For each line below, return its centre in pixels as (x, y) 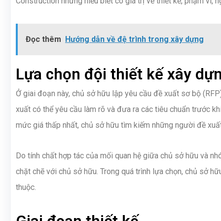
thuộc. (26, 187)
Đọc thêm (43, 39)
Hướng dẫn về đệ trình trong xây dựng (134, 39)
